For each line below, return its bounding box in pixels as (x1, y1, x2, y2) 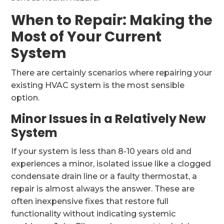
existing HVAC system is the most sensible (11, 80, 185, 90)
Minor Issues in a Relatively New (11, 110, 206, 127)
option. (11, 93, 40, 102)
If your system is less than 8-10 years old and (11, 146, 192, 156)
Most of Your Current (11, 27, 162, 46)
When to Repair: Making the (11, 10, 213, 30)
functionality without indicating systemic (11, 209, 176, 218)
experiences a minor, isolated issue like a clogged (11, 159, 211, 168)
